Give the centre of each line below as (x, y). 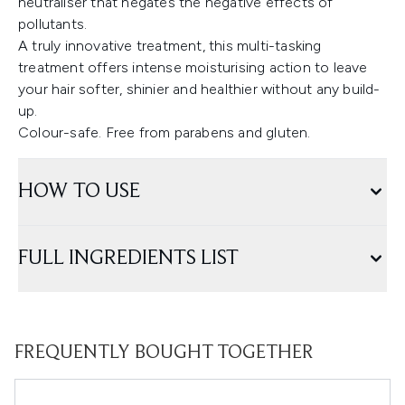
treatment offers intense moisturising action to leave (193, 68)
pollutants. (53, 24)
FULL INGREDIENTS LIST (128, 259)
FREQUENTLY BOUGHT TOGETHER (164, 354)
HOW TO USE (79, 192)
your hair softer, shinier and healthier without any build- (199, 89)
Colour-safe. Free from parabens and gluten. (165, 133)
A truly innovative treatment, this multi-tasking (170, 46)
